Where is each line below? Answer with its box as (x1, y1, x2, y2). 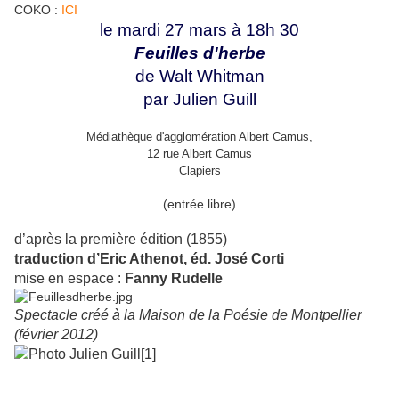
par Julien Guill (142, 90, 256, 110)
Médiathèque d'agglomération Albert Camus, (86, 130, 313, 144)
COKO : (14, 3, 61, 18)
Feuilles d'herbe (134, 44, 265, 63)
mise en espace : (14, 271, 125, 287)
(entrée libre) (163, 197, 236, 212)
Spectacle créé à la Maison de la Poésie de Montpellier (14, 307, 362, 323)
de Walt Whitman (134, 67, 265, 86)
